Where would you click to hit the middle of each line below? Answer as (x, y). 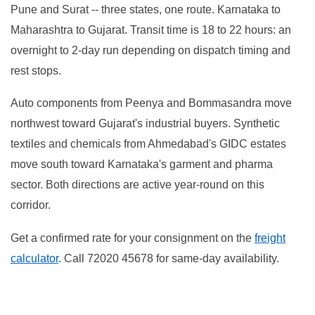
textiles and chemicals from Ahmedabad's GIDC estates (148, 144)
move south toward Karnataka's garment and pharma (142, 165)
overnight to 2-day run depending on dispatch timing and (150, 50)
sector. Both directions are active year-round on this (137, 185)
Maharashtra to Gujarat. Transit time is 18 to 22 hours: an (151, 30)
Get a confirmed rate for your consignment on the (133, 238)
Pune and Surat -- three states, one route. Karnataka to (146, 9)
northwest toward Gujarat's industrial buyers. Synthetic (145, 124)
